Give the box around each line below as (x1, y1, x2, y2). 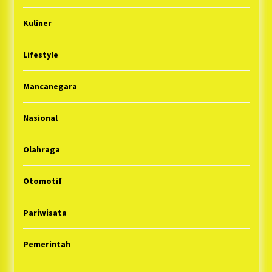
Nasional (22, 112, 58, 123)
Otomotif (22, 175, 62, 186)
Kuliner (22, 17, 52, 29)
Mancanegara (22, 80, 77, 92)
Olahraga (22, 143, 60, 155)
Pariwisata (22, 206, 67, 218)
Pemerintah (22, 238, 70, 250)
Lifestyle (22, 49, 58, 60)
